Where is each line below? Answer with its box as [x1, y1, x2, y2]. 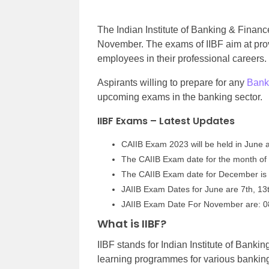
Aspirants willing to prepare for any [97, 77, 247, 88]
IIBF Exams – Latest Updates [97, 114, 235, 128]
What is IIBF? [97, 216, 166, 231]
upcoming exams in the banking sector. [97, 92, 262, 102]
